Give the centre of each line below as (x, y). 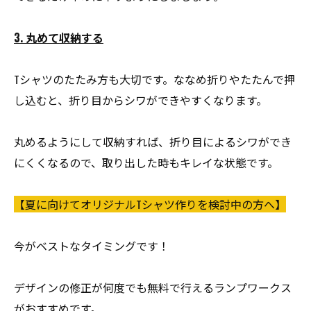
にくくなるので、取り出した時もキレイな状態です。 (146, 162)
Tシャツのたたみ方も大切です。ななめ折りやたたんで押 (154, 79)
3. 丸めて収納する (59, 37)
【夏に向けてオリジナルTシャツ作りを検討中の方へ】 (150, 204)
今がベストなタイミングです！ (92, 246)
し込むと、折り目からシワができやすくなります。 (141, 100)
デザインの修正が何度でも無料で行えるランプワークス (153, 287)
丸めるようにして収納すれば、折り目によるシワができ (153, 142)
